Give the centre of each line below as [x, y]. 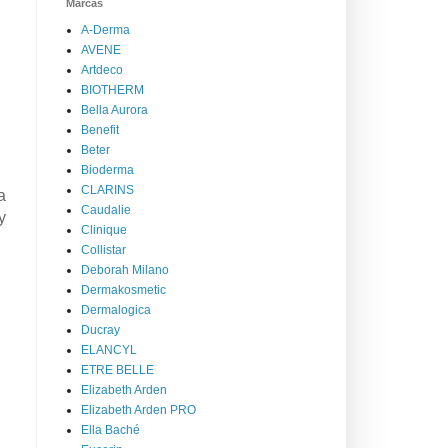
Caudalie [106, 209]
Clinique [104, 229]
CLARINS [107, 189]
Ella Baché [110, 429]
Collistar [103, 249]
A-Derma [105, 29]
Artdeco [102, 69]
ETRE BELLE [117, 369]
